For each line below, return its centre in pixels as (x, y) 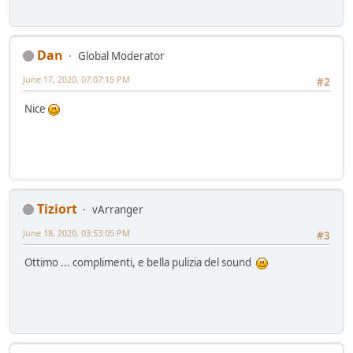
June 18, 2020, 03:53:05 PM (76, 232)
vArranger (118, 209)
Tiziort (57, 208)
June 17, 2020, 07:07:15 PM (76, 79)
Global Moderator (121, 56)
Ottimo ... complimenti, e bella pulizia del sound (140, 262)
